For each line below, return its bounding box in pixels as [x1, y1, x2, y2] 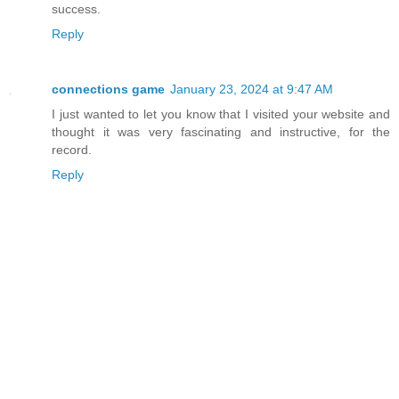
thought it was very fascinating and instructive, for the [52, 124, 390, 139]
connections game [52, 81, 165, 96]
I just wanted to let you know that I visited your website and [52, 106, 390, 121]
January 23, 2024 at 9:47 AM [170, 81, 333, 96]
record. [52, 142, 92, 157]
